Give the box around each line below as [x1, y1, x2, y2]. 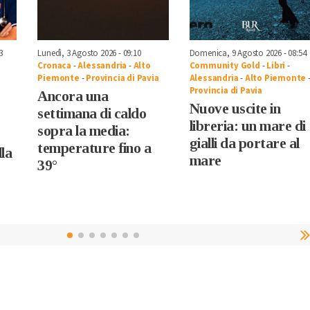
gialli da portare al [189, 135, 300, 152]
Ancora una [37, 88, 109, 105]
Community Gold [189, 60, 260, 73]
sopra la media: [37, 122, 130, 140]
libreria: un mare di [189, 118, 306, 135]
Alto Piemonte [244, 72, 307, 85]
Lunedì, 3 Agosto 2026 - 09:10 [37, 47, 141, 60]
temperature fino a [37, 140, 152, 157]
